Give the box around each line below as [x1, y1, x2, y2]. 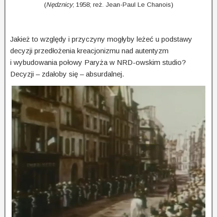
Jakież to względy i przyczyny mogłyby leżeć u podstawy [10, 34, 192, 43]
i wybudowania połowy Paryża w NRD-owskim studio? [10, 58, 186, 66]
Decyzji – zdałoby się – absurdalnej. [10, 69, 124, 78]
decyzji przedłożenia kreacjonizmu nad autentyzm [10, 46, 169, 55]
